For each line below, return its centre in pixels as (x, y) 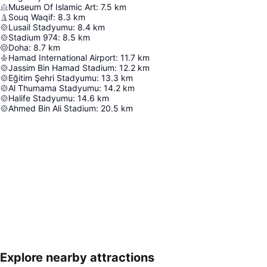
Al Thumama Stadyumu (54, 88)
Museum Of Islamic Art (52, 7)
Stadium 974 (33, 37)
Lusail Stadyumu (41, 27)
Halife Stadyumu (41, 98)
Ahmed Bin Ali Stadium (52, 108)
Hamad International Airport (62, 58)
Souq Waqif (31, 17)
